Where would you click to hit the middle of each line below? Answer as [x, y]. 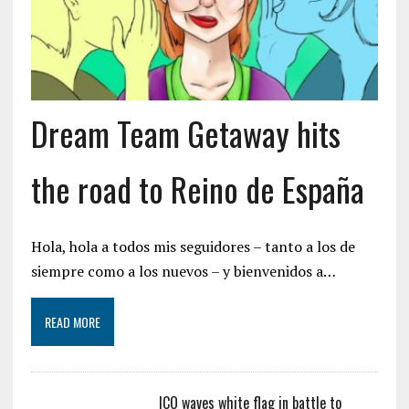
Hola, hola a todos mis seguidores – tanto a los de [193, 246]
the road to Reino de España [197, 188]
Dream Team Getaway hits [185, 132]
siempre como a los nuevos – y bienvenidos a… [183, 271]
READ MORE [72, 321]
